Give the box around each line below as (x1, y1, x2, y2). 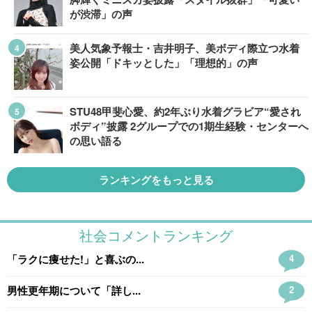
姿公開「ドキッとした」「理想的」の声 (70, 55, 258, 70)
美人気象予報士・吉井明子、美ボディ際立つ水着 (70, 40, 299, 56)
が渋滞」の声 (70, 6, 132, 22)
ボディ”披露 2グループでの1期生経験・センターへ (70, 118, 309, 134)
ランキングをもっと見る (98, 172, 214, 187)
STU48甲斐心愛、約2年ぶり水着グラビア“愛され (70, 104, 301, 119)
